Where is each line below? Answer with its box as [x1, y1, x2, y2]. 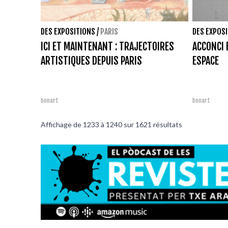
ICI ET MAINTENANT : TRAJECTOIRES [41, 40, 174, 53]
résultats [152, 120, 182, 129]
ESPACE [192, 54, 219, 67]
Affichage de [41, 120, 83, 129]
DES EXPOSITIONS [41, 26, 95, 37]
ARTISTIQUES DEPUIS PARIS [41, 54, 142, 67]
